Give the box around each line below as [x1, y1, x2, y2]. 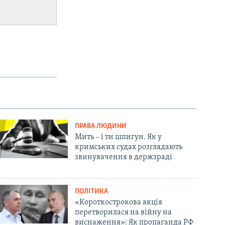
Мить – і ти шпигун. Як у [75, 133, 162, 141]
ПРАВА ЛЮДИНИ [75, 122, 127, 130]
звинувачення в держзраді [75, 153, 173, 161]
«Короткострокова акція [75, 198, 163, 206]
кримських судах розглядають [75, 143, 183, 151]
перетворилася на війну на [75, 208, 172, 216]
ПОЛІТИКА [75, 187, 108, 195]
